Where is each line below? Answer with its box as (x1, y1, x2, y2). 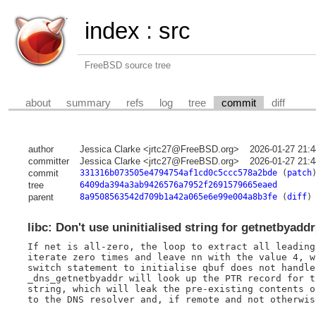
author (28, 144, 54, 155)
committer (28, 156, 69, 167)
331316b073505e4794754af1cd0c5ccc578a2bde (79, 168, 277, 178)
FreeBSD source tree (85, 60, 171, 71)
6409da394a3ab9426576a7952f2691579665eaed (79, 180, 277, 190)
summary (66, 97, 111, 109)
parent (28, 192, 54, 203)
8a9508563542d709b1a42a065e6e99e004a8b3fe (79, 192, 277, 202)
